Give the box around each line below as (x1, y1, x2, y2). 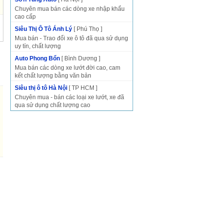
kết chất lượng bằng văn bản (15, 72, 91, 79)
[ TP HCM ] (67, 84, 97, 91)
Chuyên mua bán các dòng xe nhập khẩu (15, 5, 125, 12)
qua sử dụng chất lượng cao (15, 102, 90, 109)
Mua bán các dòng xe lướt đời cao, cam (15, 64, 120, 71)
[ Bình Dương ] (60, 55, 100, 62)
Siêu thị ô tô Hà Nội (15, 84, 67, 91)
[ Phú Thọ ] (72, 26, 102, 32)
